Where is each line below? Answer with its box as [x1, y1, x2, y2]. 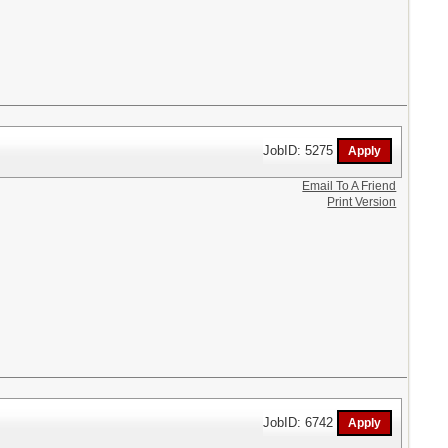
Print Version [327, 194, 397, 209]
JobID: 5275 [263, 142, 338, 158]
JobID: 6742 [263, 414, 338, 430]
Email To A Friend [302, 178, 397, 193]
